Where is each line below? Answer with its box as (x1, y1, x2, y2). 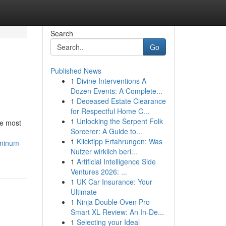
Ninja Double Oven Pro (76, 197, 150, 207)
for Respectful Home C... (70, 106, 149, 116)
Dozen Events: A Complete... (70, 86, 162, 96)
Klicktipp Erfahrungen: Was (76, 136, 162, 146)
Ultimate (70, 187, 97, 197)
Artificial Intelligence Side (76, 156, 156, 166)
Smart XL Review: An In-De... (70, 207, 164, 217)
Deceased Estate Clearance (76, 96, 166, 106)
